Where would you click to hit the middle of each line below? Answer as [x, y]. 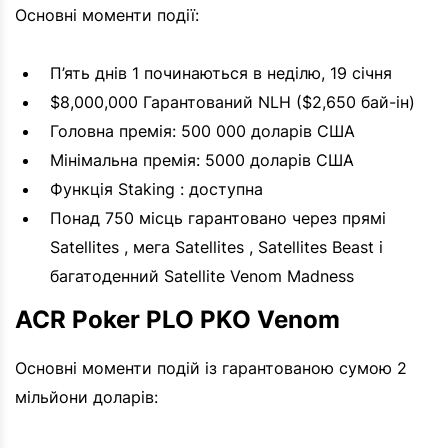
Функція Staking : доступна [156, 189]
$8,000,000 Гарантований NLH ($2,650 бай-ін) [232, 102]
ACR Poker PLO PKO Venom [177, 320]
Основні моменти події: [107, 15]
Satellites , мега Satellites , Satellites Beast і [216, 247]
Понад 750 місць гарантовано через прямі [218, 218]
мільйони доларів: [86, 397]
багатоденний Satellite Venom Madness [202, 276]
